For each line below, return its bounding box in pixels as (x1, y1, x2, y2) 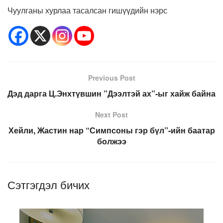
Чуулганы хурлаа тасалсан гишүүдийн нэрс (7, 4, 167, 16)
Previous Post (88, 73, 135, 83)
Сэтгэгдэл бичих (7, 177, 90, 193)
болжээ (97, 135, 126, 147)
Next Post (95, 110, 128, 120)
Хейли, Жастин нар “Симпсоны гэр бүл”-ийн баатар (8, 124, 215, 136)
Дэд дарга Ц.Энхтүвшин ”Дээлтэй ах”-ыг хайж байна (7, 88, 216, 100)
